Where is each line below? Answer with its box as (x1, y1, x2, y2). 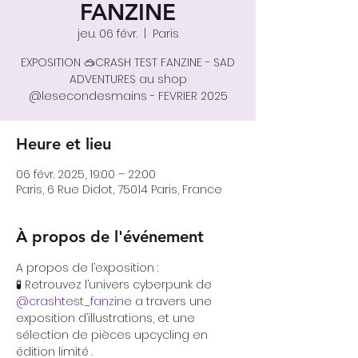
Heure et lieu (16, 133, 111, 153)
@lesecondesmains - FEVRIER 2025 (28, 87, 228, 104)
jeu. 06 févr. (77, 25, 137, 42)
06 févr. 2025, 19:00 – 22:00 (16, 165, 156, 182)
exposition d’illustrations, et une (16, 309, 198, 326)
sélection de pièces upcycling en (16, 326, 211, 343)
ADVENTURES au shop (69, 70, 187, 87)
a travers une (132, 292, 215, 309)
